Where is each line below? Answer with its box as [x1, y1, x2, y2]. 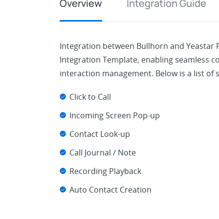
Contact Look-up [69, 129, 130, 139]
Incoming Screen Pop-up [69, 110, 160, 121]
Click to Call [69, 91, 111, 102]
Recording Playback [69, 166, 141, 176]
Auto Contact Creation [69, 184, 152, 195]
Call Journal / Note [69, 147, 136, 158]
